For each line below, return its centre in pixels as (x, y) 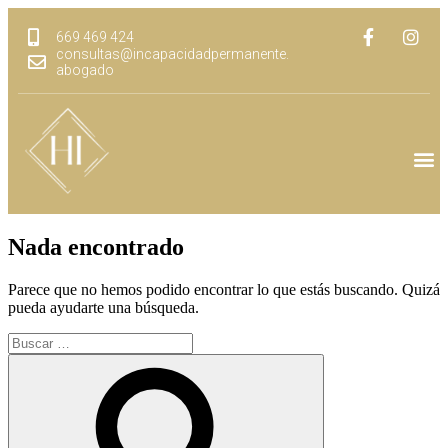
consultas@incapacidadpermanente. (172, 54)
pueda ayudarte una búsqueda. (103, 307)
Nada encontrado (96, 246)
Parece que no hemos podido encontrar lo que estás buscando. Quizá (224, 289)
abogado (84, 70)
